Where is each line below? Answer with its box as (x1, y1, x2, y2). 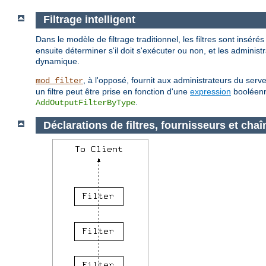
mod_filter (36, 75, 83, 85)
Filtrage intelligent (43, 14, 135, 26)
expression (190, 86, 231, 96)
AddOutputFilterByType (36, 97, 135, 107)
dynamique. (36, 56, 80, 66)
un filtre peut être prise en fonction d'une (36, 86, 190, 96)
